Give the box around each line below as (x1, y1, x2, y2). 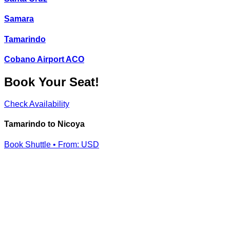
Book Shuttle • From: (4, 140, 81, 149)
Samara (4, 14, 34, 24)
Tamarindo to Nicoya (4, 120, 85, 129)
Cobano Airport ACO (4, 55, 84, 64)
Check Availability (4, 100, 69, 109)
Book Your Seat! (4, 75, 99, 89)
